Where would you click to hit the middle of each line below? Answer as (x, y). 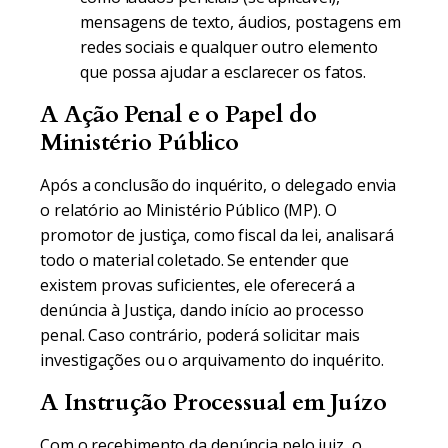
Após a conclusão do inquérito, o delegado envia (218, 185)
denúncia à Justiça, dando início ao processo (202, 310)
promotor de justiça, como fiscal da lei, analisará (217, 235)
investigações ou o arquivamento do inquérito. (212, 360)
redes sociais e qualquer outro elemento (229, 47)
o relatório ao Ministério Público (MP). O (188, 210)
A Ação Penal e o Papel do (178, 114)
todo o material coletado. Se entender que (194, 260)
